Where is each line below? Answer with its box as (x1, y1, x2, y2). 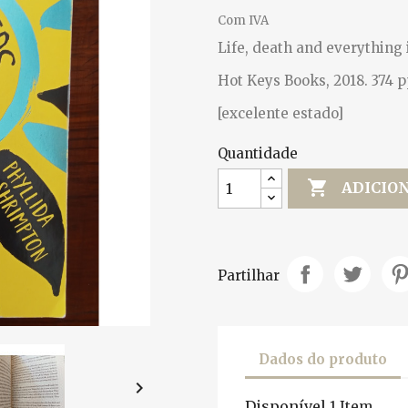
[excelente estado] (218, 104, 343, 122)
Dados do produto (259, 351, 387, 369)
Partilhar (218, 267, 280, 285)
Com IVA (218, 12, 269, 28)
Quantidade (218, 144, 298, 162)
